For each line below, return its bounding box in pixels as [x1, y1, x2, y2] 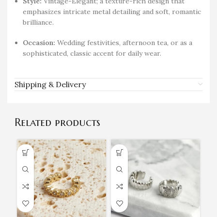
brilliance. [23, 17, 54, 27]
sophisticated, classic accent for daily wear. [23, 48, 161, 58]
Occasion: [23, 38, 55, 47]
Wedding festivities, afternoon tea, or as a [55, 38, 192, 47]
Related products [15, 115, 100, 129]
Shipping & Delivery [15, 79, 86, 89]
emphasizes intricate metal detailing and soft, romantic [23, 7, 201, 16]
